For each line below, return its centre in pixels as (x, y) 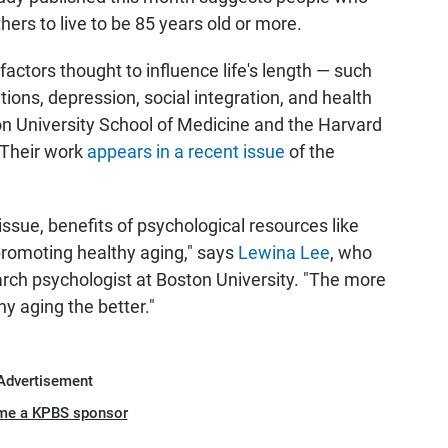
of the (312, 151)
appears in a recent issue (188, 151)
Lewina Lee (284, 252)
